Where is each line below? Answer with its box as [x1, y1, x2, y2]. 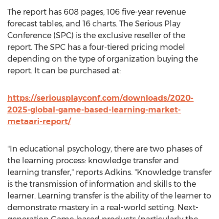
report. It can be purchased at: [7, 66, 121, 75]
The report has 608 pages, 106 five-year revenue [7, 7, 186, 17]
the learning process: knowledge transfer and [7, 156, 179, 165]
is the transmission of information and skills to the [7, 179, 196, 189]
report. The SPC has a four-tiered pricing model [7, 43, 185, 52]
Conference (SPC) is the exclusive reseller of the [7, 31, 185, 40]
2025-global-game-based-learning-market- [7, 105, 181, 114]
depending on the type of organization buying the [7, 54, 198, 64]
